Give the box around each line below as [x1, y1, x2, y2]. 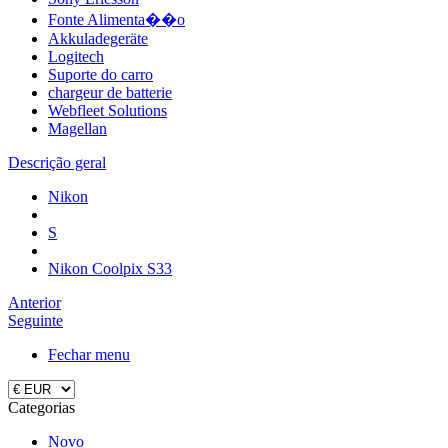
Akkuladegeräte [48, 30, 148, 47]
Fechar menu [48, 346, 130, 363]
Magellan [48, 120, 107, 137]
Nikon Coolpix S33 [48, 260, 172, 277]
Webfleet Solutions [48, 102, 167, 119]
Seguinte [8, 312, 63, 329]
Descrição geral [8, 154, 106, 171]
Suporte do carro [48, 66, 153, 83]
